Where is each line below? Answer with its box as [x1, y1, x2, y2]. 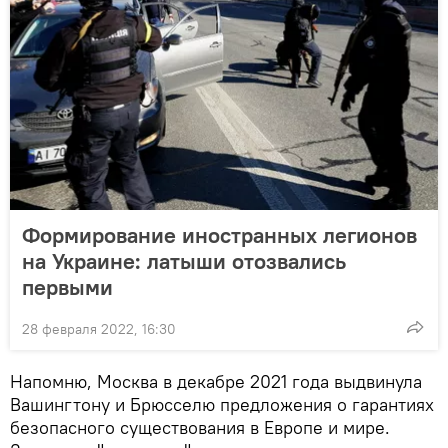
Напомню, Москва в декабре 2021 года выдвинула [10, 369, 422, 393]
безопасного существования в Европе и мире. [10, 415, 390, 439]
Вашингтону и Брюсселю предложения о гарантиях [10, 392, 434, 416]
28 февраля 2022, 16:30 [22, 319, 176, 338]
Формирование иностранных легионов [22, 220, 417, 249]
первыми [22, 272, 113, 301]
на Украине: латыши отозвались [22, 246, 346, 275]
